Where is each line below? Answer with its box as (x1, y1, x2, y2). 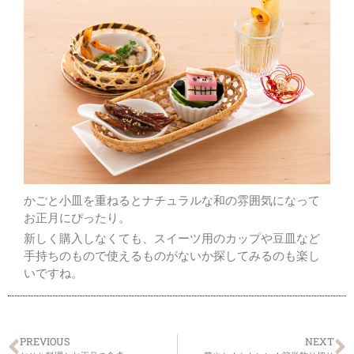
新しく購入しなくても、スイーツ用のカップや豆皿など (24, 231, 320, 246)
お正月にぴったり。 (24, 210, 130, 225)
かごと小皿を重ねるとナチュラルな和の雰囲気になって (24, 193, 320, 208)
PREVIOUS (20, 334, 70, 348)
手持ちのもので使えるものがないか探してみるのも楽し (24, 248, 320, 263)
